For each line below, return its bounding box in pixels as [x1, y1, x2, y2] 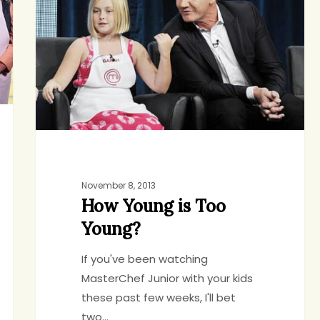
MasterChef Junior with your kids [81, 271, 253, 286]
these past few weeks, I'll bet [81, 290, 236, 306]
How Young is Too [81, 195, 226, 218]
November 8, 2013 [81, 179, 156, 192]
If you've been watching [81, 251, 208, 267]
